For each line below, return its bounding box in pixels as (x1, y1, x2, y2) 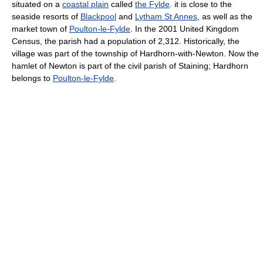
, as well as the (197, 12, 252, 21)
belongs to (12, 73, 53, 83)
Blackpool (80, 12, 116, 21)
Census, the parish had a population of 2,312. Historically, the (12, 36, 240, 46)
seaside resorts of (12, 12, 80, 21)
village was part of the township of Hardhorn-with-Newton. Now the (12, 49, 259, 58)
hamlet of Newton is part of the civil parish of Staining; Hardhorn (12, 61, 248, 70)
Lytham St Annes (135, 12, 197, 21)
